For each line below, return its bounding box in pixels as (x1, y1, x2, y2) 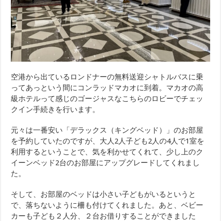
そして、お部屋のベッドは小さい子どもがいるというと (11, 190, 196, 199)
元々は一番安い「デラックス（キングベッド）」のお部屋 (11, 126, 204, 135)
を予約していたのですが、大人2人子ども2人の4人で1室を (11, 137, 205, 146)
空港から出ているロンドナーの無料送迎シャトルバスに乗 (11, 73, 204, 82)
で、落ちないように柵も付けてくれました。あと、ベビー (11, 201, 204, 210)
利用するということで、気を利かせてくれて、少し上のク (11, 147, 204, 157)
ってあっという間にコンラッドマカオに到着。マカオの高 (11, 83, 204, 93)
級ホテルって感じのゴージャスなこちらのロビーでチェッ (11, 94, 204, 104)
